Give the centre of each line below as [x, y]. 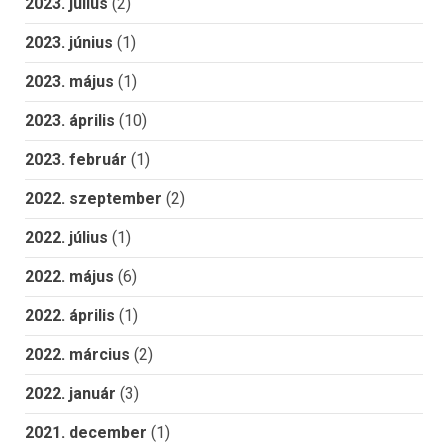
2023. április [70, 121]
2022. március [77, 355]
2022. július [66, 238]
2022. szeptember [93, 199]
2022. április [70, 316]
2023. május [69, 82]
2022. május [69, 277]
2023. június [69, 43]
